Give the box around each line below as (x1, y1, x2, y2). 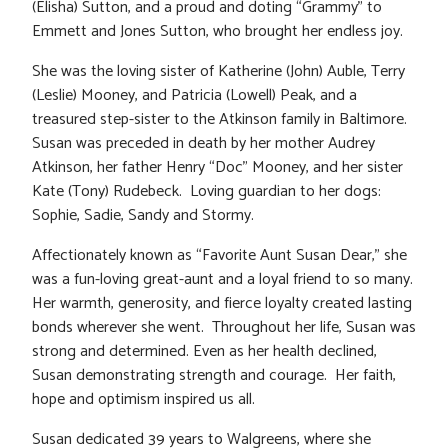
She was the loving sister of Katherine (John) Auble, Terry (32, 58, 405, 86)
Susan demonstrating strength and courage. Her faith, (32, 362, 396, 390)
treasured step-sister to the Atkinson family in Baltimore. (32, 106, 407, 134)
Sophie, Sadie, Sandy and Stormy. (32, 202, 254, 230)
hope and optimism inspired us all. (32, 386, 255, 414)
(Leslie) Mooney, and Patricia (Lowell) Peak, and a (32, 82, 357, 110)
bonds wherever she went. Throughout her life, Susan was (32, 314, 416, 342)
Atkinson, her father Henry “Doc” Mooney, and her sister (32, 154, 403, 182)
